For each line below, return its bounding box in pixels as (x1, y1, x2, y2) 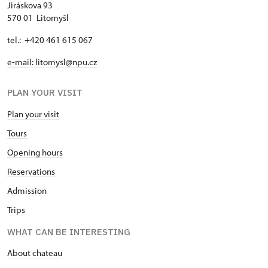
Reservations (7, 165, 55, 177)
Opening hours (7, 146, 63, 158)
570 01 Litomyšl (7, 11, 69, 23)
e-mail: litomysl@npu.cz (7, 56, 97, 68)
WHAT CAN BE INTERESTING (7, 226, 130, 237)
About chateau (7, 246, 62, 258)
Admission (7, 184, 47, 196)
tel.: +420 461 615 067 (7, 33, 93, 45)
